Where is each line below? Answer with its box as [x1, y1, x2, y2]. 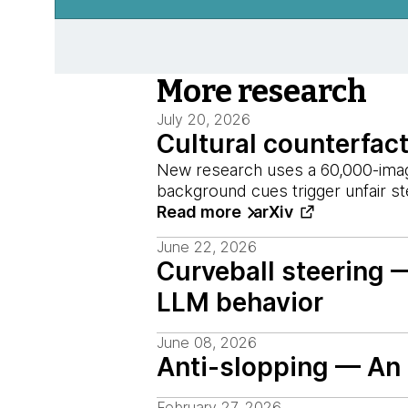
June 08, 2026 [157, 333, 257, 352]
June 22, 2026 [157, 238, 257, 256]
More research [157, 73, 367, 110]
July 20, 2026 [157, 110, 250, 128]
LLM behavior [157, 287, 323, 318]
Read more [157, 202, 241, 221]
